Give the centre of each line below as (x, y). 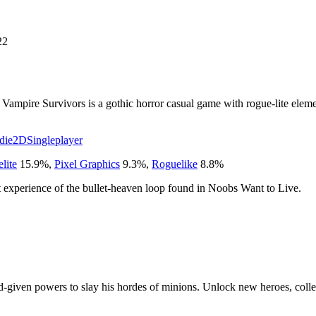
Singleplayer (55, 140)
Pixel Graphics (87, 164)
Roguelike (175, 164)
